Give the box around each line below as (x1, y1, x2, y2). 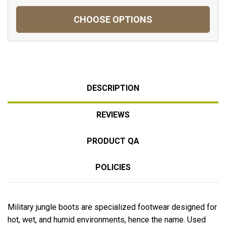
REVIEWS (96, 109, 130, 120)
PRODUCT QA (87, 136, 139, 146)
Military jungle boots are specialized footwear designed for (8, 202, 217, 212)
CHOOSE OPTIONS (74, 14, 152, 25)
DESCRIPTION (87, 83, 139, 93)
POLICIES (95, 162, 131, 172)
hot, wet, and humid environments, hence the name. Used (8, 214, 206, 224)
